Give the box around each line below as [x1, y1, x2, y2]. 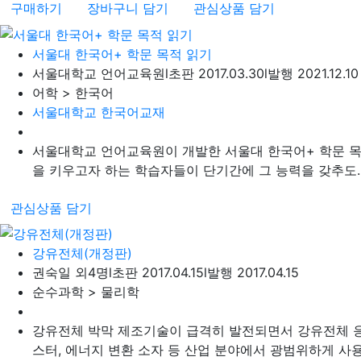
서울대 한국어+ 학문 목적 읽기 [32, 45, 212, 62]
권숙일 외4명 [32, 264, 109, 281]
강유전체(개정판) [32, 245, 132, 262]
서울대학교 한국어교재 [32, 103, 165, 120]
